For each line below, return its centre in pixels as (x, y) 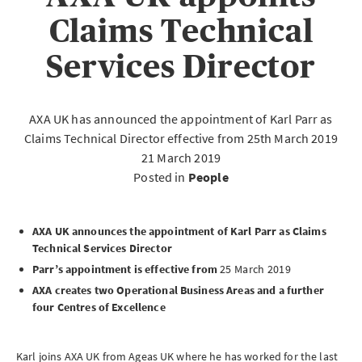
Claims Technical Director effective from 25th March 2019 (181, 138)
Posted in (161, 177)
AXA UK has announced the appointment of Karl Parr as (181, 119)
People (208, 177)
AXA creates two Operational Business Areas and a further (178, 290)
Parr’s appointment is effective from (126, 269)
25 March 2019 (255, 269)
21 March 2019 (181, 158)
